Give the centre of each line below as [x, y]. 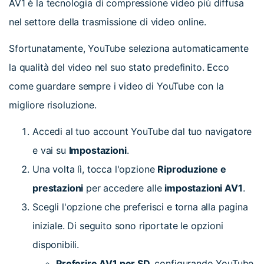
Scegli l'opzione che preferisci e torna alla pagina [140, 207]
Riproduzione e [192, 169]
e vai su [49, 150]
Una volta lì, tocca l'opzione [94, 169]
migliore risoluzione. [53, 105]
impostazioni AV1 [204, 188]
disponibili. [56, 244]
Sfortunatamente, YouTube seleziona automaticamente [129, 48]
